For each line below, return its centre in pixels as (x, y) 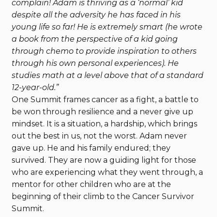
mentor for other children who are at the (91, 184)
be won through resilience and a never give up (102, 112)
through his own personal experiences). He (95, 63)
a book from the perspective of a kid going (95, 39)
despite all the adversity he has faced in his (96, 15)
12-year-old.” (35, 87)
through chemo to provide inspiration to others (104, 51)
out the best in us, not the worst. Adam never (99, 136)
